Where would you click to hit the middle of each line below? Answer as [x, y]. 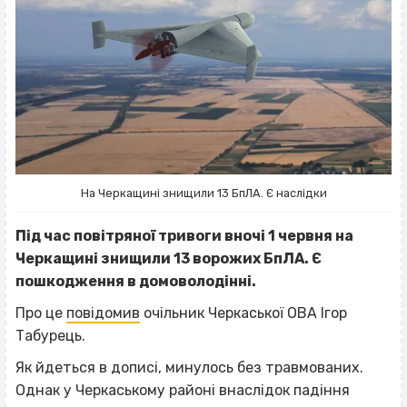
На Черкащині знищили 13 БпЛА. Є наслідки [203, 193]
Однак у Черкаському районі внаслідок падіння [183, 390]
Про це [41, 313]
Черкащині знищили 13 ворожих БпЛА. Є [169, 258]
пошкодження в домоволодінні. [137, 281]
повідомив [103, 313]
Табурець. [50, 335]
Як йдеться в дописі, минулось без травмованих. [189, 367]
